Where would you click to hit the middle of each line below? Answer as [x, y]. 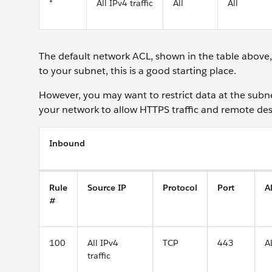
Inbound [67, 143]
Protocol [180, 188]
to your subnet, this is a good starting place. [139, 71]
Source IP [107, 188]
